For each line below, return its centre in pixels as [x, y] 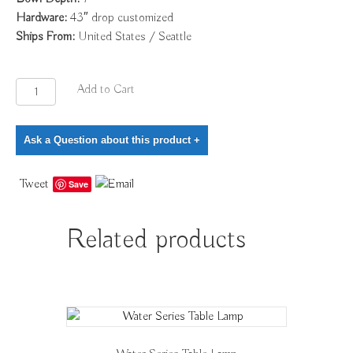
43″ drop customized [120, 18]
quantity [35, 143]
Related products [156, 240]
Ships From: [45, 37]
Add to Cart [106, 90]
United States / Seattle [133, 37]
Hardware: [41, 18]
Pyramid [35, 106]
